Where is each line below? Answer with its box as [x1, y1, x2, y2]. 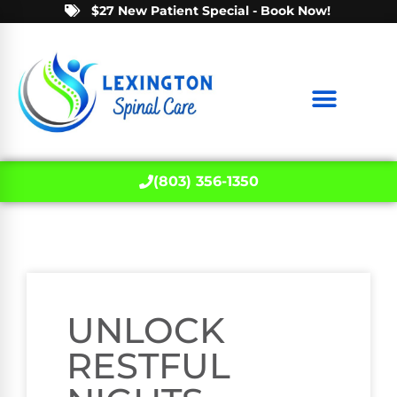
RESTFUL [66, 344, 230, 388]
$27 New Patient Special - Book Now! [91, 3, 331, 19]
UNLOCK [66, 308, 225, 353]
